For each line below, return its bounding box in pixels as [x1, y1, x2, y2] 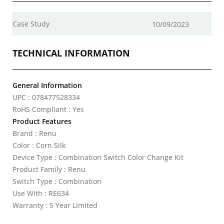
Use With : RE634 [12, 188, 69, 198]
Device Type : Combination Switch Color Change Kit [12, 152, 183, 162]
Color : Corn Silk [12, 140, 65, 150]
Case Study [12, 19, 49, 28]
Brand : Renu [12, 128, 56, 138]
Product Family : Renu [12, 164, 85, 174]
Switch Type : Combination [12, 176, 101, 186]
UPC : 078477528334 [12, 92, 80, 102]
